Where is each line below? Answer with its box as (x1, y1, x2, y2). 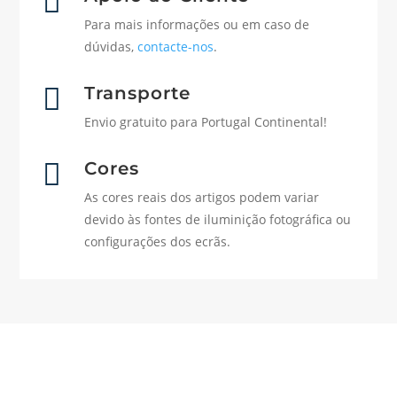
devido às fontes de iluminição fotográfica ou (83, 211, 351, 229)
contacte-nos (136, 38, 214, 56)
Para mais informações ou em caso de (83, 16, 309, 34)
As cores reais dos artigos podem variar (83, 189, 319, 206)
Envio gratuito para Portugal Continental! (83, 113, 327, 131)
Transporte (83, 82, 191, 105)
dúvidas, (83, 38, 137, 56)
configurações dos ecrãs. (83, 233, 230, 251)
